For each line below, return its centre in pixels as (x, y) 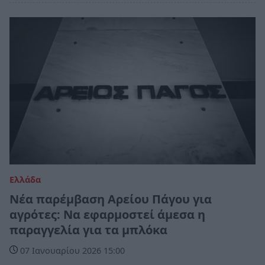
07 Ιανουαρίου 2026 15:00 (71, 250)
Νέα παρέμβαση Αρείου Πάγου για (111, 199)
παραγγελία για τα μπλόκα (88, 230)
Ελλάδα (25, 179)
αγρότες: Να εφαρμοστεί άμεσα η (107, 214)
